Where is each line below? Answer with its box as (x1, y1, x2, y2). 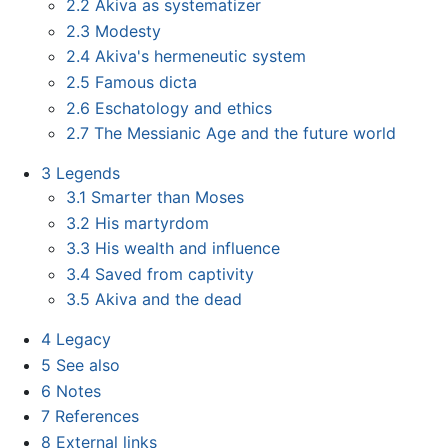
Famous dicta (95, 71, 198, 92)
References (54, 406, 139, 427)
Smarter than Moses (91, 187, 245, 208)
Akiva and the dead (95, 289, 243, 310)
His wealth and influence (95, 238, 281, 259)
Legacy (55, 329, 111, 350)
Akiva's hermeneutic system (95, 46, 307, 67)
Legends (55, 163, 120, 184)
